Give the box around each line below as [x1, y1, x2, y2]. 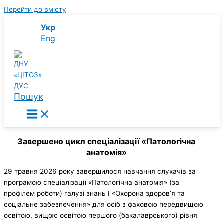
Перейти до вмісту [4, 5, 66, 13]
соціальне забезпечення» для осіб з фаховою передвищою [4, 200, 203, 209]
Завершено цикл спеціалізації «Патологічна [17, 136, 196, 147]
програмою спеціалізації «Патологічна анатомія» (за [4, 178, 179, 187]
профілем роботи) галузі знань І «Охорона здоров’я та [4, 189, 185, 198]
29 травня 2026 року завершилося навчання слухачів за [4, 167, 196, 176]
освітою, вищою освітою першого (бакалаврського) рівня [4, 211, 197, 220]
